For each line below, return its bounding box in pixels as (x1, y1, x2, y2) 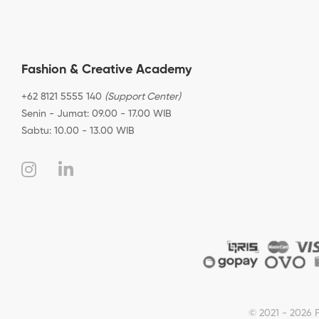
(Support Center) (105, 91, 181, 102)
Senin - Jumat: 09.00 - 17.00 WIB (21, 108, 172, 119)
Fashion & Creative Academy (21, 63, 192, 76)
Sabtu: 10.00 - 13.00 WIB (21, 125, 135, 136)
